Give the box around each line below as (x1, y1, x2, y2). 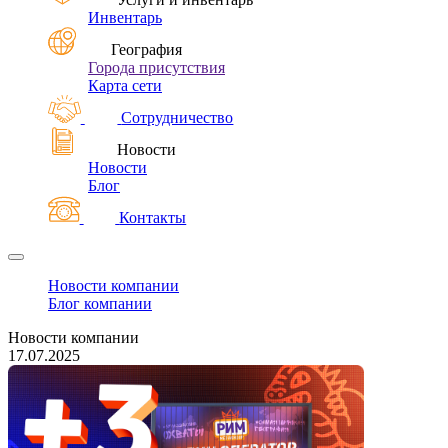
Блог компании (48, 295, 152, 312)
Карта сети (88, 77, 162, 94)
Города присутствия (88, 59, 225, 76)
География (111, 41, 183, 58)
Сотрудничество (121, 109, 234, 126)
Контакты (119, 209, 187, 226)
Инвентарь (88, 9, 162, 26)
